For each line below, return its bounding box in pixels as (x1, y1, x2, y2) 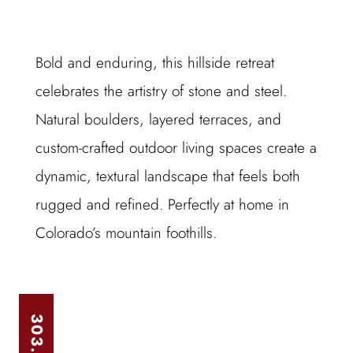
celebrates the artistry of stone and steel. (35, 80, 287, 102)
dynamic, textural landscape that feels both (35, 165, 300, 187)
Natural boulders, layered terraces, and (35, 109, 281, 130)
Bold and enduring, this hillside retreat (35, 52, 274, 73)
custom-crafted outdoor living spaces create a (35, 137, 317, 158)
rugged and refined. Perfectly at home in (35, 194, 289, 215)
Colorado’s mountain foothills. (35, 222, 217, 243)
